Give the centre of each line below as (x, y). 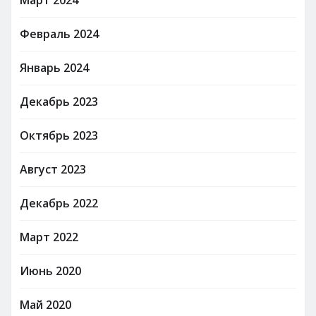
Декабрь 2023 (59, 101)
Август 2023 (53, 169)
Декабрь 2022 (59, 203)
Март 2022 (49, 237)
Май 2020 (45, 304)
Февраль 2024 (59, 34)
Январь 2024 (54, 67)
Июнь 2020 (50, 271)
